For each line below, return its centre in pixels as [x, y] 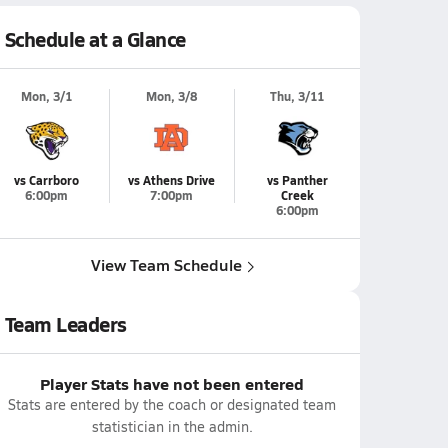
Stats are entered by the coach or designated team [172, 404]
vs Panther [297, 180]
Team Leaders [65, 324]
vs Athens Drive [171, 180]
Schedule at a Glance [95, 39]
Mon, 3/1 [46, 96]
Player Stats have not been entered [172, 383]
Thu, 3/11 [297, 96]
